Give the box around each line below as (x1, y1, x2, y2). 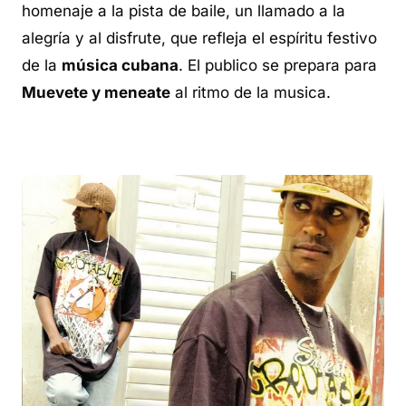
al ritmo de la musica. (170, 83, 331, 101)
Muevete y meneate (22, 83, 170, 101)
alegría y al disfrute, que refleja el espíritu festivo (22, 29, 377, 47)
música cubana (62, 56, 179, 74)
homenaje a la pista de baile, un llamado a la (22, 2, 345, 20)
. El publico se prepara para (179, 56, 377, 74)
